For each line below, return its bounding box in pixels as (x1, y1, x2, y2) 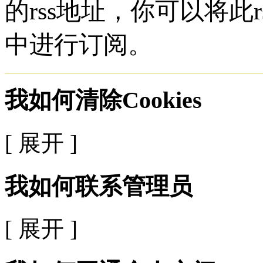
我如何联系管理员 (5, 173, 193, 200)
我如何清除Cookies (5, 87, 202, 114)
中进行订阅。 (5, 31, 153, 58)
